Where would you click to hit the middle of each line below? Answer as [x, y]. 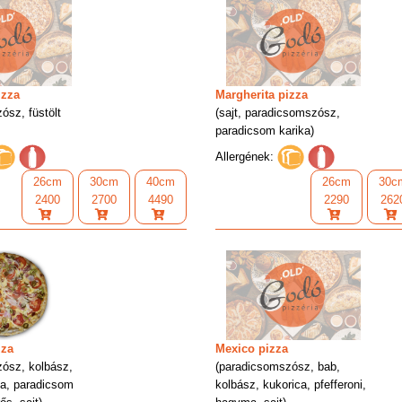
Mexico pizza [252, 349]
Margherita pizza [262, 94]
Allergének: [245, 156]
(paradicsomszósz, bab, [278, 367]
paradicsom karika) [265, 130]
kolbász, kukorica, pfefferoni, [291, 385]
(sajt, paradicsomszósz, [278, 112]
